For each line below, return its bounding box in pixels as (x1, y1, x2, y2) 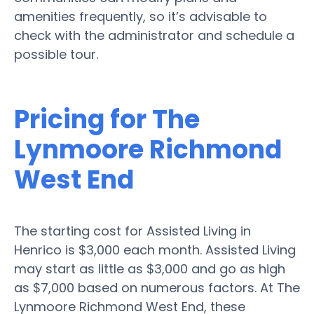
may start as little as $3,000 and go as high (14, 259, 285, 278)
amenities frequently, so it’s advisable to (14, 7, 267, 25)
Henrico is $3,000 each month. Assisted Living (14, 240, 296, 259)
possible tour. (14, 45, 98, 63)
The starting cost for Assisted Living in (14, 221, 251, 240)
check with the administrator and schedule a (14, 26, 294, 44)
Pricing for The (14, 101, 200, 137)
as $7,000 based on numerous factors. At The (14, 278, 300, 296)
